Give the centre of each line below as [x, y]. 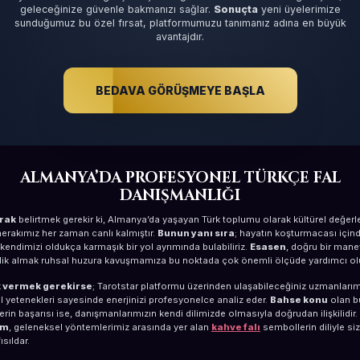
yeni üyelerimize [299, 9]
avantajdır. [180, 37]
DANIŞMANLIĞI [180, 196]
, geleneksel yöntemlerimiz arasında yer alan [110, 327]
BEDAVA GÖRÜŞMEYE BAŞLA [180, 90]
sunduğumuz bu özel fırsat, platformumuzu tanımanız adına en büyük [180, 23]
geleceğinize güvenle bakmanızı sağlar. [117, 9]
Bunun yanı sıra [196, 233]
